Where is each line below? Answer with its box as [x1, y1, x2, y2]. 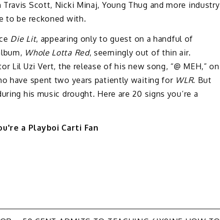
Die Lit [10, 34, 36, 44]
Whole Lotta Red [25, 48, 89, 58]
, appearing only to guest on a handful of [36, 34, 193, 44]
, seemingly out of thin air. [89, 48, 191, 58]
